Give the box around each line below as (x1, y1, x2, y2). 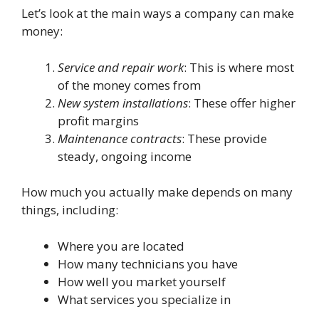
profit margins (58, 112, 139, 129)
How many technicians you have (58, 255, 238, 272)
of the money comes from (58, 76, 201, 93)
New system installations (58, 94, 188, 111)
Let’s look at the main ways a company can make (21, 5, 294, 22)
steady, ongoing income (58, 147, 192, 164)
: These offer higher (188, 94, 296, 111)
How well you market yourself (58, 273, 226, 290)
